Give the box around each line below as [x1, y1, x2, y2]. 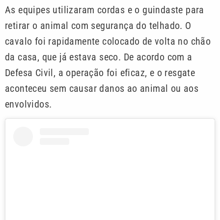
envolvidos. [5, 98, 52, 110]
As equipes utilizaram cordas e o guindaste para [5, 3, 204, 16]
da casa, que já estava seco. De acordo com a [5, 51, 192, 63]
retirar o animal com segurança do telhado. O [5, 19, 192, 31]
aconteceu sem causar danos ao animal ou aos [5, 82, 199, 94]
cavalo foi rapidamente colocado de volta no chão [5, 35, 211, 47]
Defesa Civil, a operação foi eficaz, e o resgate [5, 66, 195, 79]
